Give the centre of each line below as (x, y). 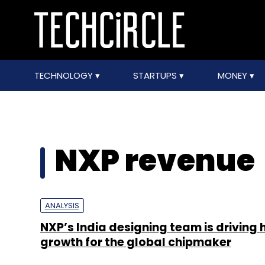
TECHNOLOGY (64, 75)
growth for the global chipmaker (135, 242)
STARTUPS (156, 75)
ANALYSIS (62, 206)
